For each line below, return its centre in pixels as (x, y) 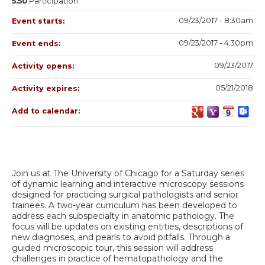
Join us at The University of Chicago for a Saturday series (128, 173)
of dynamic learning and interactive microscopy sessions (128, 184)
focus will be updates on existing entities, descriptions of (127, 226)
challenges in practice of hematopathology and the (117, 258)
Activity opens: (44, 66)
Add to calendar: (47, 111)
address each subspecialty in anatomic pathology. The (123, 216)
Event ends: (37, 43)
